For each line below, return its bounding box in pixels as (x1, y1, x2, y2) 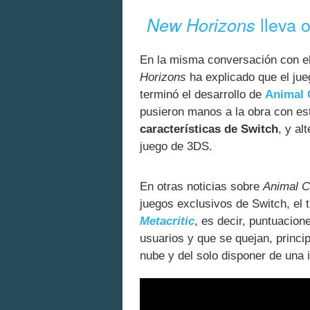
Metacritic (140, 215, 194, 228)
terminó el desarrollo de (140, 87, 265, 101)
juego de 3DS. (140, 139, 212, 153)
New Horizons (147, 12, 256, 37)
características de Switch (140, 122, 278, 136)
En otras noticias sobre (140, 180, 263, 194)
